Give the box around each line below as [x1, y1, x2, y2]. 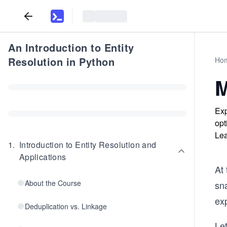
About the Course [25, 178, 81, 188]
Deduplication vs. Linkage [25, 201, 107, 211]
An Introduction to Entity [8, 40, 134, 55]
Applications [19, 151, 66, 163]
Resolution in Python [8, 54, 115, 69]
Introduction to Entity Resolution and [19, 139, 157, 150]
